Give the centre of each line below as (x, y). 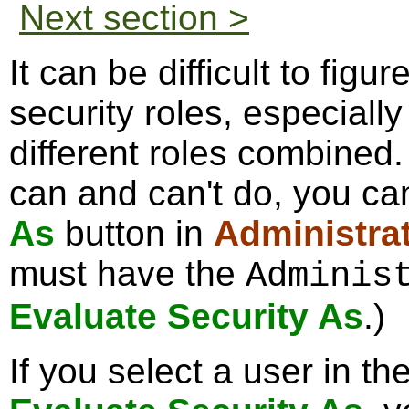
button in (134, 233)
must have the (127, 273)
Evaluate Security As (186, 316)
